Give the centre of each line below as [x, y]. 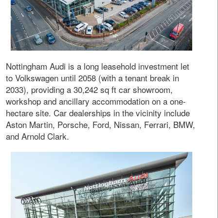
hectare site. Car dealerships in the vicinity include [98, 112]
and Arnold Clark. [37, 136]
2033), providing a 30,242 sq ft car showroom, [89, 89]
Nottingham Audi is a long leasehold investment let [98, 66]
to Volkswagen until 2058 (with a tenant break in [92, 77]
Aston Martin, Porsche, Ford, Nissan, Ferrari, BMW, [100, 124]
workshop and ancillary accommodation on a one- [96, 101]
